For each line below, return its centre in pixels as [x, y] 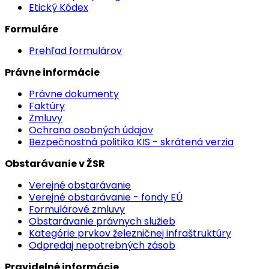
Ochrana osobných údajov [91, 130]
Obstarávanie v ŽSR [55, 164]
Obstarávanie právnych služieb [102, 221]
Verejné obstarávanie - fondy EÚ [106, 197]
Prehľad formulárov [75, 51]
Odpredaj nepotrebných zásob [102, 245]
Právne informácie [52, 72]
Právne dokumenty [74, 94]
